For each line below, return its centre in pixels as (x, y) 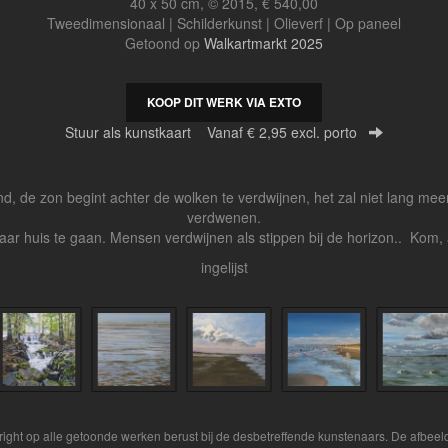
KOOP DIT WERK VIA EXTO (224, 102)
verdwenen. (224, 217)
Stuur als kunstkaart (136, 132)
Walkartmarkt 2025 (263, 43)
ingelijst (224, 267)
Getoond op (164, 43)
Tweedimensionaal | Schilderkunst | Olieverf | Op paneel (224, 23)
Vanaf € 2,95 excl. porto (282, 132)
